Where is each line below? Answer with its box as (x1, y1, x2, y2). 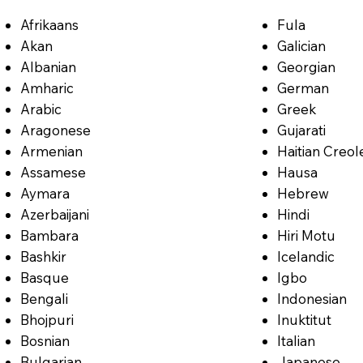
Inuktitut (277, 310, 332, 328)
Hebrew (277, 184, 330, 202)
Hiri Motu (277, 226, 336, 244)
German (277, 79, 330, 96)
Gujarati (277, 121, 327, 139)
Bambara (19, 226, 79, 244)
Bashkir (19, 247, 66, 265)
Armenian (19, 142, 83, 160)
